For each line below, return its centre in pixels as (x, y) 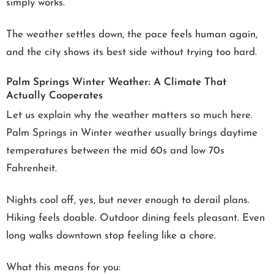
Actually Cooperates (54, 96)
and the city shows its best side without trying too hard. (131, 53)
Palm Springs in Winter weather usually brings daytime (132, 133)
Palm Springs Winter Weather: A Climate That (116, 83)
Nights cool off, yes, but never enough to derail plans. (128, 201)
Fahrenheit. (33, 169)
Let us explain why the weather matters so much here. (129, 116)
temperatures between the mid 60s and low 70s (115, 151)
